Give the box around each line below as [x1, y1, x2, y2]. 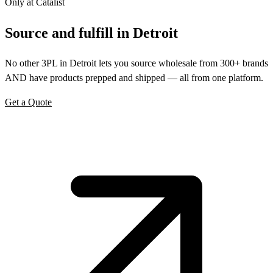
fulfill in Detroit [75, 25, 178, 41]
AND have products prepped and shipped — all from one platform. [5, 73, 263, 83]
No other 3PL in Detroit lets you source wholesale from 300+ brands [5, 58, 268, 69]
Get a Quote [5, 97, 52, 108]
